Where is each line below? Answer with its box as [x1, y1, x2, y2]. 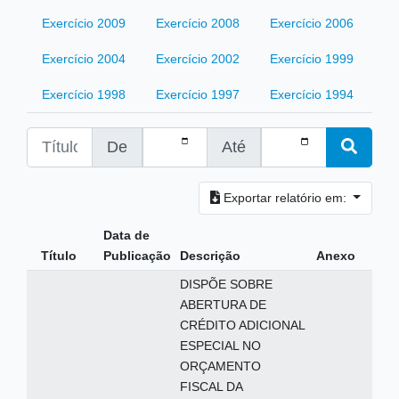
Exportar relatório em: [219, 191, 350, 205]
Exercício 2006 [270, 16, 354, 30]
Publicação [102, 248, 171, 263]
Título [41, 248, 77, 263]
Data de [102, 228, 150, 242]
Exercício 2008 [156, 16, 240, 30]
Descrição [179, 248, 240, 263]
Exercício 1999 [270, 52, 354, 66]
